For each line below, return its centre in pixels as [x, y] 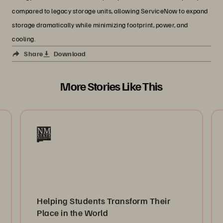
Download [70, 54]
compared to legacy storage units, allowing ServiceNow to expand [110, 11]
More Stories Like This [111, 86]
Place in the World [73, 213]
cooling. [24, 39]
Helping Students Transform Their [104, 201]
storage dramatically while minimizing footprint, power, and [100, 25]
